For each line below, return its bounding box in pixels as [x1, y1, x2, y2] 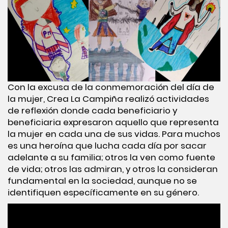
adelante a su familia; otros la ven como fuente [8, 151, 215, 163]
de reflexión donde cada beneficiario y [8, 104, 177, 117]
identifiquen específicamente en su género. [8, 186, 199, 198]
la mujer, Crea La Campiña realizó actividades [8, 92, 209, 105]
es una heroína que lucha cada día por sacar [8, 139, 207, 152]
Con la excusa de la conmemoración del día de [8, 80, 214, 93]
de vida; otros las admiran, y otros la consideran [8, 162, 218, 175]
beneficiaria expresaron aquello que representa [8, 116, 219, 128]
